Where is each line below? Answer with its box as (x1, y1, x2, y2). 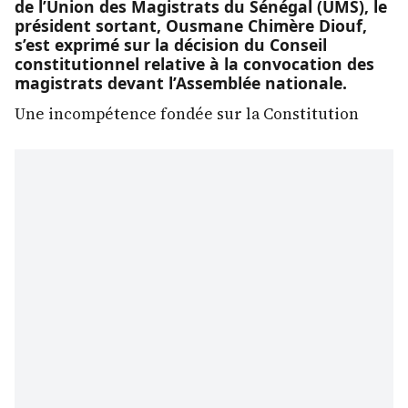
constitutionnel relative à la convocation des (15, 52, 374, 75)
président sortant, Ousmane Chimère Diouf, (15, 14, 367, 36)
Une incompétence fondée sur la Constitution (15, 102, 359, 125)
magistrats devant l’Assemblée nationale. (15, 71, 347, 94)
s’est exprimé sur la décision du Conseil (15, 33, 327, 56)
